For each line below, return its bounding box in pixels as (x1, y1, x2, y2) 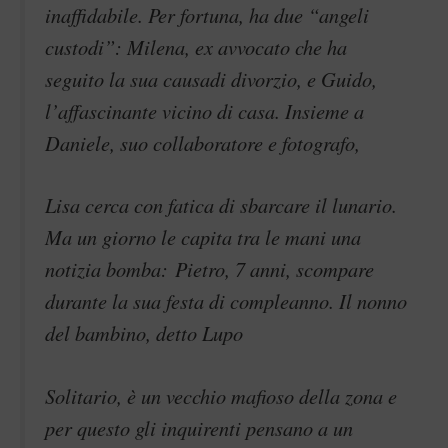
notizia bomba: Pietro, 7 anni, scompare (45, 255, 374, 284)
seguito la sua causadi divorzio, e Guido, (45, 64, 377, 93)
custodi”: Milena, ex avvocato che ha (45, 32, 347, 61)
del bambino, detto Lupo (45, 319, 243, 348)
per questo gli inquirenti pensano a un (45, 413, 353, 442)
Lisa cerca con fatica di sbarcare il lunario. (45, 191, 397, 220)
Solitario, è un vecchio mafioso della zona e (45, 381, 397, 410)
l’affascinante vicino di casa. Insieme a (45, 96, 364, 125)
